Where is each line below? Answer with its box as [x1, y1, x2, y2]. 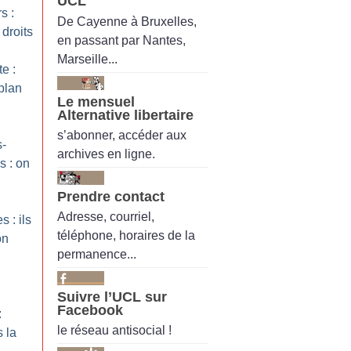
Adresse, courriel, [57, 210, 154, 224]
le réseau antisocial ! [57, 324, 172, 338]
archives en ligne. [57, 147, 155, 161]
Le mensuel [57, 93, 135, 110]
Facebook [57, 302, 123, 319]
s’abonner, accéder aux [57, 128, 186, 142]
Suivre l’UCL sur [57, 289, 167, 306]
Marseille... [57, 52, 118, 66]
